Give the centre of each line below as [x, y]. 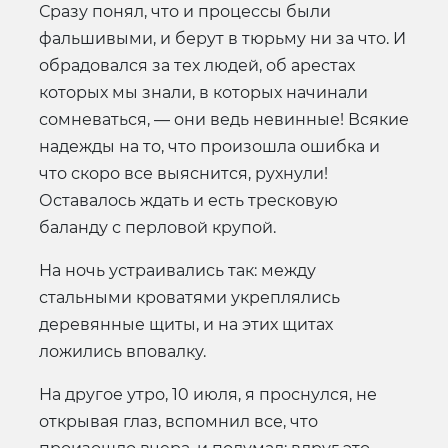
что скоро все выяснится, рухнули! [183, 173]
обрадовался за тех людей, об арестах [197, 65]
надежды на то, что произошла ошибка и [209, 146]
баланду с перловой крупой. [157, 227]
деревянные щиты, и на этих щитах [186, 324]
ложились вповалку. [122, 351]
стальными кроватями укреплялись [189, 297]
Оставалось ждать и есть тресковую [188, 200]
